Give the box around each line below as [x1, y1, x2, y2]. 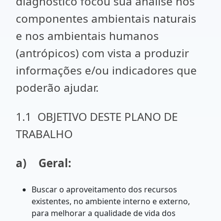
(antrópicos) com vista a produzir [16, 45, 189, 61]
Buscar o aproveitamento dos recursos [32, 184, 177, 195]
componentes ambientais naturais [16, 11, 196, 26]
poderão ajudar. [16, 80, 99, 95]
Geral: [38, 155, 71, 171]
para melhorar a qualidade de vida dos [32, 208, 176, 219]
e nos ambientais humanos [16, 28, 159, 43]
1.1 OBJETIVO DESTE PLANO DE [16, 109, 178, 124]
